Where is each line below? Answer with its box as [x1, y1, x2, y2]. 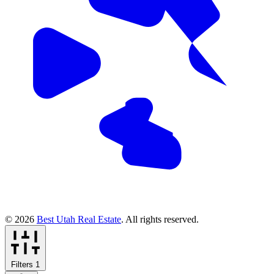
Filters [11, 259, 35, 269]
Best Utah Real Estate [37, 213, 121, 224]
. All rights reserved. [121, 213, 199, 224]
